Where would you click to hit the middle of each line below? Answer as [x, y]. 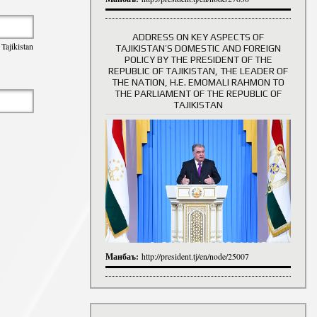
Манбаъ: [123, 256]
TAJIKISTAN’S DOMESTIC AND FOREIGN [198, 48]
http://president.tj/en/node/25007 [195, 256]
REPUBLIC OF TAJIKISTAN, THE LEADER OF [198, 70]
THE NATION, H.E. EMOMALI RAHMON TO [198, 82]
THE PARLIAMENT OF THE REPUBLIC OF [198, 93]
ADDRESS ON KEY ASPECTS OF [198, 36]
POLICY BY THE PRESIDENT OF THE [198, 59]
